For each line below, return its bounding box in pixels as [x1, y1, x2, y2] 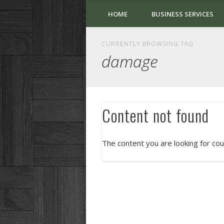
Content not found [102, 103, 209, 127]
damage [101, 50, 158, 72]
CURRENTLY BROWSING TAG [101, 39, 193, 48]
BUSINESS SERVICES [151, 9, 213, 18]
